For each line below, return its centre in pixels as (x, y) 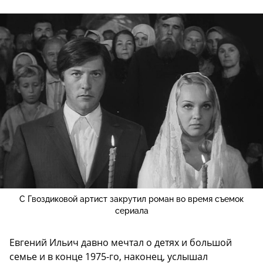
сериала (131, 211)
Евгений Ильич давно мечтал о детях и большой (121, 243)
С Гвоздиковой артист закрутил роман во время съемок (131, 199)
